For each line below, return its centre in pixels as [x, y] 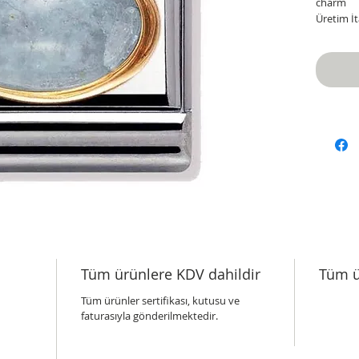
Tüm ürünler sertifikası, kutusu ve [160, 301]
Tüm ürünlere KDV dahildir [170, 274]
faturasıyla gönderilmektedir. [149, 316]
